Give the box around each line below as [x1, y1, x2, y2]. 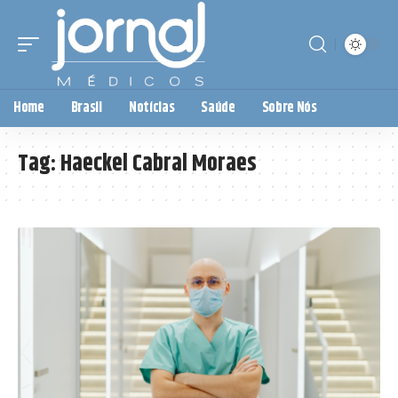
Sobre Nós [261, 96, 317, 119]
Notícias [128, 96, 175, 119]
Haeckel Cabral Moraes [60, 146, 257, 181]
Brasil [70, 96, 102, 119]
